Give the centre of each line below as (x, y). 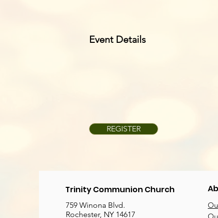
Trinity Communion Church (120, 190)
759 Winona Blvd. (95, 205)
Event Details (118, 39)
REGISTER (124, 129)
